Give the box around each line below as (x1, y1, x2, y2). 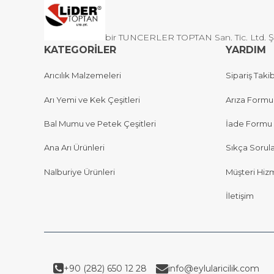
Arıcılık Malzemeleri (44, 70, 121, 81)
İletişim (226, 191, 254, 201)
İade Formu (226, 119, 272, 129)
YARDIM (226, 44, 266, 56)
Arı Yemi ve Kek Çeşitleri (44, 94, 140, 105)
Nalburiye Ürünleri (44, 166, 115, 177)
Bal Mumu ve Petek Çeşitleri (44, 119, 156, 129)
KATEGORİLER (44, 44, 116, 56)
